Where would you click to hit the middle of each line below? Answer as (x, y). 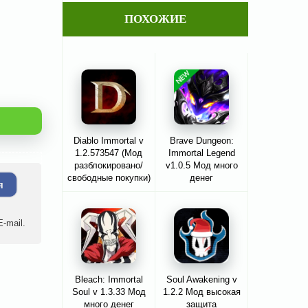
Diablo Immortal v (109, 141)
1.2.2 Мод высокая (201, 292)
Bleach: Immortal (109, 280)
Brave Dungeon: (201, 141)
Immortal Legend (201, 153)
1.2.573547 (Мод (109, 153)
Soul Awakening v (201, 280)
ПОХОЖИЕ (155, 19)
